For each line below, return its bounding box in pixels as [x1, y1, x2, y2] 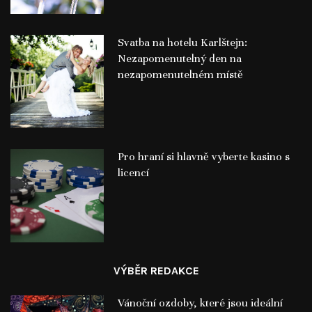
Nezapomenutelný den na [117, 52, 242, 66]
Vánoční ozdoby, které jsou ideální [117, 295, 283, 310]
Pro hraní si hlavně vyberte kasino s [117, 150, 290, 164]
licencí [117, 166, 149, 180]
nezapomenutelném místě [117, 68, 243, 82]
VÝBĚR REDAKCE [113, 263, 199, 277]
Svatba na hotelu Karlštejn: [117, 36, 247, 50]
